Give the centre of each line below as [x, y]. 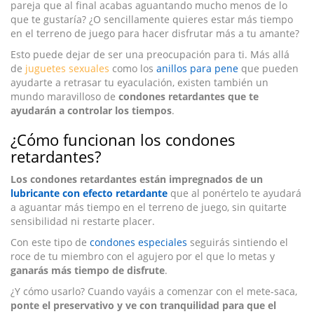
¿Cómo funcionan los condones [123, 140]
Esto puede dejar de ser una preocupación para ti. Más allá [150, 55]
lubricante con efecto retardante [89, 193]
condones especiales [138, 243]
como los [133, 69]
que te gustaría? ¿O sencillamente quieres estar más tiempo [152, 20]
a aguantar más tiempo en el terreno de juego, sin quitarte [149, 207]
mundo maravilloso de [64, 97]
